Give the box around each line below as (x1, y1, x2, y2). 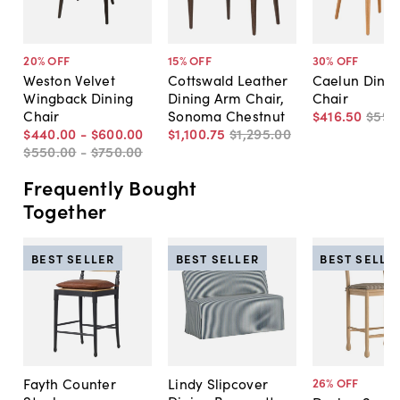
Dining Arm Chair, (167, 87, 285, 108)
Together (23, 196, 107, 224)
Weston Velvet (23, 70, 115, 90)
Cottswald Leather (167, 70, 288, 90)
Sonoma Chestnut (167, 105, 286, 126)
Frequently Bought (23, 172, 197, 201)
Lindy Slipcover (167, 373, 269, 394)
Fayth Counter (23, 373, 116, 394)
